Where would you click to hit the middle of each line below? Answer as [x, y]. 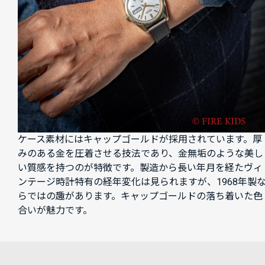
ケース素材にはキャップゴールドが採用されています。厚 [140, 139]
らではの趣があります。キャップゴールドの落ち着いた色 [140, 196]
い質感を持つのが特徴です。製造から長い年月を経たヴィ [140, 167]
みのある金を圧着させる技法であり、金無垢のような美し [140, 153]
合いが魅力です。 [55, 210]
